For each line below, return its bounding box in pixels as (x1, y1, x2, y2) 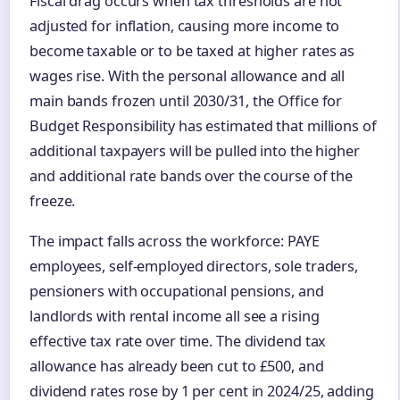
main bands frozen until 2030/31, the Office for (29, 90, 343, 111)
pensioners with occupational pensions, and (29, 280, 324, 301)
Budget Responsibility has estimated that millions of (29, 115, 377, 136)
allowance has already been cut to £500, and (29, 355, 324, 376)
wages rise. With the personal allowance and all (29, 65, 346, 86)
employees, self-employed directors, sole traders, (29, 255, 359, 276)
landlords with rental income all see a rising (29, 305, 320, 326)
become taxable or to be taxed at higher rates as (29, 40, 355, 61)
